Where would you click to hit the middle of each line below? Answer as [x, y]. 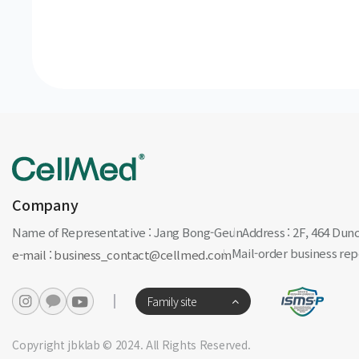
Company [45, 205]
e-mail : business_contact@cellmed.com [122, 255]
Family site [172, 302]
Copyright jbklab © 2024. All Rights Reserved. [131, 345]
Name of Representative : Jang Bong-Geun [127, 232]
